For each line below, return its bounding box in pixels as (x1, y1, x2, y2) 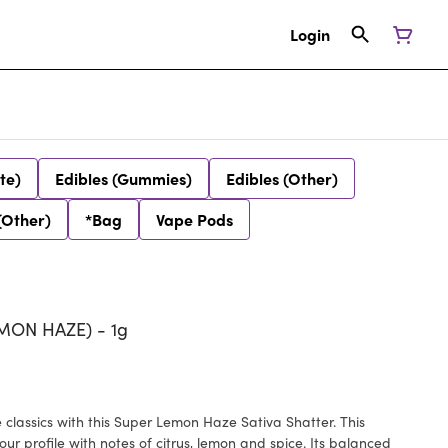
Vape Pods (156, 208, 233, 231)
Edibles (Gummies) (55, 167, 192, 190)
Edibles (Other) (226, 167, 338, 190)
